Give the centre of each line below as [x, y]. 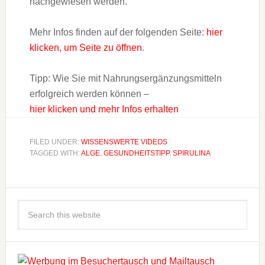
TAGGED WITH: [55, 153]
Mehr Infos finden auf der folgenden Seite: [118, 33]
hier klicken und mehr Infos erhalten [104, 109]
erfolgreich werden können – [89, 94]
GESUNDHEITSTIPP [136, 153]
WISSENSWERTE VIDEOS [124, 142]
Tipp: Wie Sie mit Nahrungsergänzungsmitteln [125, 79]
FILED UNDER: [55, 142]
